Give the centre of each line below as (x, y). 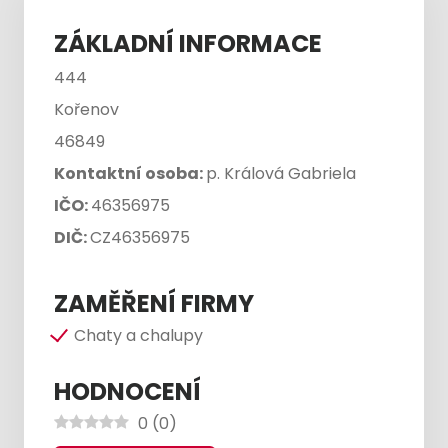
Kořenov (86, 109)
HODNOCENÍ (127, 391)
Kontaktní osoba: (130, 173)
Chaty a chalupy (138, 335)
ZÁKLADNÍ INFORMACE (188, 43)
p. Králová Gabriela (281, 173)
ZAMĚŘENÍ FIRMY (154, 303)
